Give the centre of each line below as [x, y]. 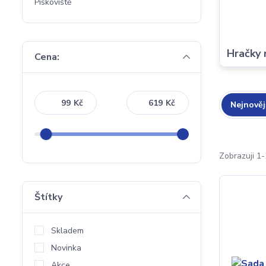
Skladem [67, 231]
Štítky [48, 197]
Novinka [66, 248]
